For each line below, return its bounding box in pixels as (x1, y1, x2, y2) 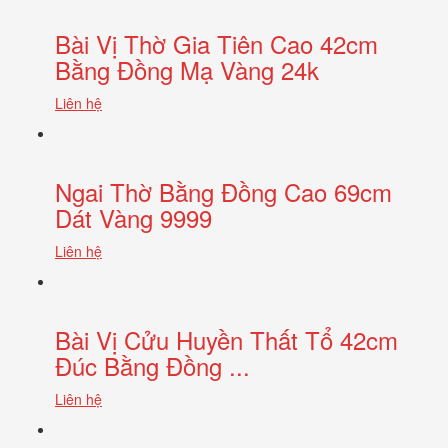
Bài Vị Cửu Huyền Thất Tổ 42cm (55, 321, 398, 357)
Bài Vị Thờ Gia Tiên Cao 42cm (55, 25, 378, 61)
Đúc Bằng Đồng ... (55, 347, 250, 383)
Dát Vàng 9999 (55, 199, 212, 235)
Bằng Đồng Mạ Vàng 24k (55, 51, 319, 87)
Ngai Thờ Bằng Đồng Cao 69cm (55, 173, 392, 209)
